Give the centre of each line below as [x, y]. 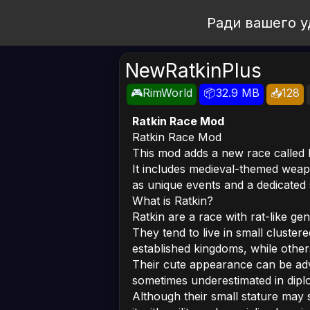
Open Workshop [104, 23]
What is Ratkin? [173, 201]
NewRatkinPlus [193, 71]
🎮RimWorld [162, 93]
